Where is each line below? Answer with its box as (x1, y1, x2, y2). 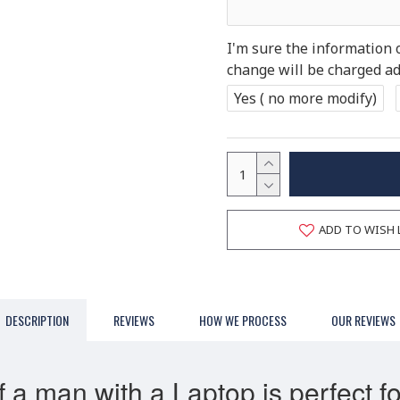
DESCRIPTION (4, 311, 69, 329)
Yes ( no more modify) (234, 87, 377, 108)
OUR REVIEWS (330, 311, 396, 329)
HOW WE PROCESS (198, 311, 287, 329)
